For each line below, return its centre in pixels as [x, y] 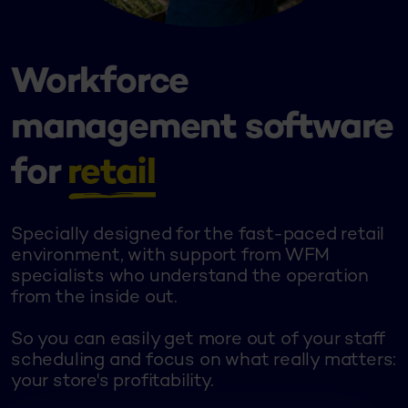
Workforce [100, 84]
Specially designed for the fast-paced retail [198, 236]
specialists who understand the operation [190, 278]
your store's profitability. [112, 382]
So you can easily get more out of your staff [199, 341]
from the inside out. [95, 299]
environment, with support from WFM [171, 257]
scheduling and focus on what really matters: [204, 362]
